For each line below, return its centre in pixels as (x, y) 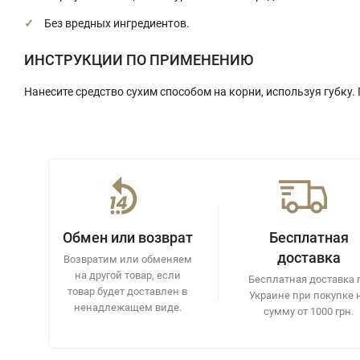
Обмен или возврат (127, 237)
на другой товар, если (127, 275)
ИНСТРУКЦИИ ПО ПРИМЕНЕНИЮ (139, 59)
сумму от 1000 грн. (309, 311)
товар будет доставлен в (128, 291)
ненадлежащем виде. (127, 307)
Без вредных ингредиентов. (117, 23)
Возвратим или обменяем (127, 259)
